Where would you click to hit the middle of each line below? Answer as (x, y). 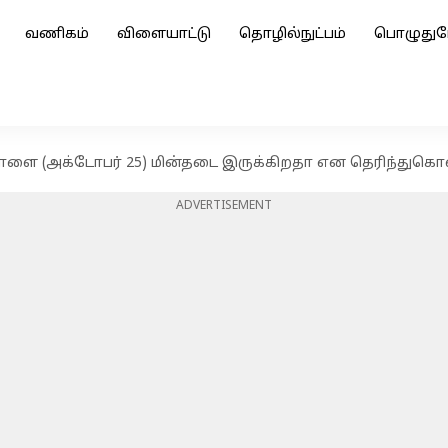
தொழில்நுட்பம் (292, 34)
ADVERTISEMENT (224, 206)
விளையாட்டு (164, 34)
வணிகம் (57, 34)
